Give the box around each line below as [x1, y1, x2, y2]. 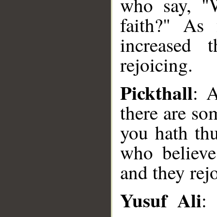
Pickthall [120, 78, 193, 106]
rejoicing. [120, 52, 193, 77]
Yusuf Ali [120, 186, 201, 214]
